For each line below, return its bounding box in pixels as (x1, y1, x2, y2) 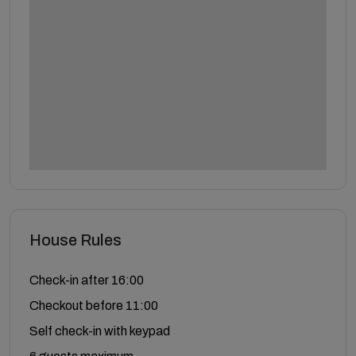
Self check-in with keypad (29, 323, 170, 338)
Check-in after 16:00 (29, 273, 144, 287)
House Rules (29, 230, 122, 249)
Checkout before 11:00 (29, 298, 158, 312)
